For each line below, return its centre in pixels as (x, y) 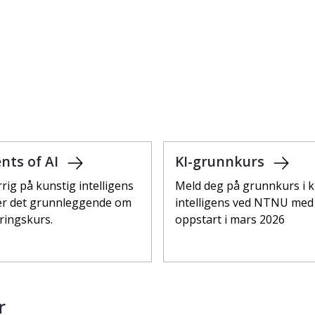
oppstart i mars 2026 (230, 219)
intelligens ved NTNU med (244, 202)
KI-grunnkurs (221, 161)
